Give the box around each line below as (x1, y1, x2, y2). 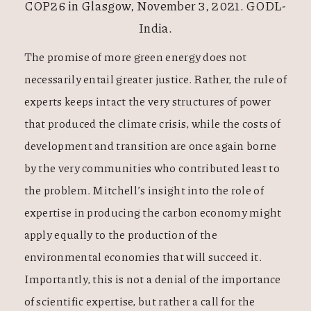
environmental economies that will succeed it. (24, 248, 262, 264)
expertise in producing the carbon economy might (24, 203, 282, 220)
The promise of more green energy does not (24, 48, 247, 65)
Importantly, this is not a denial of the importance (24, 270, 281, 287)
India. (139, 18, 172, 37)
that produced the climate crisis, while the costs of (24, 115, 281, 131)
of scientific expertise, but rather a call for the (24, 292, 255, 309)
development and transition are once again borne (24, 137, 277, 153)
